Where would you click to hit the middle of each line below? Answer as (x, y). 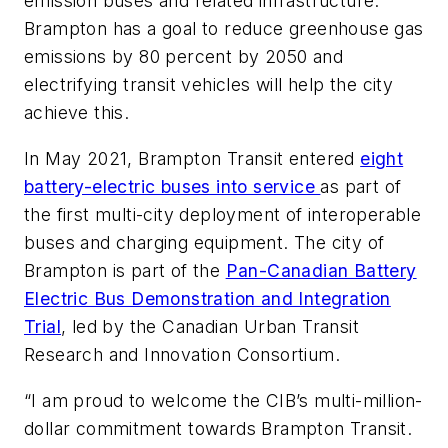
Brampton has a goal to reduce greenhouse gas (224, 29)
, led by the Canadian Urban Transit (210, 327)
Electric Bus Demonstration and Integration (207, 299)
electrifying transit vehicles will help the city (209, 85)
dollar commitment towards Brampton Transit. (218, 428)
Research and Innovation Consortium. (182, 355)
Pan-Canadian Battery (321, 271)
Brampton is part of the (125, 271)
